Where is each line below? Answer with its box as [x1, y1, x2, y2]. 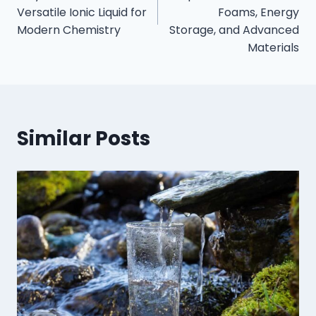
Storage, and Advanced [169, 22, 299, 39]
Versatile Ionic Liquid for [17, 4, 147, 21]
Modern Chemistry [17, 22, 121, 39]
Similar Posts [17, 125, 150, 153]
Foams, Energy [218, 4, 299, 21]
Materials [248, 39, 299, 56]
